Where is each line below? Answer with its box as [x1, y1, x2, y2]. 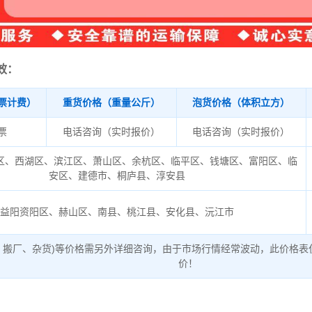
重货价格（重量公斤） [62, 96, 160, 108]
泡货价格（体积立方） [192, 96, 290, 108]
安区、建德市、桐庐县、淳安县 [49, 169, 186, 181]
